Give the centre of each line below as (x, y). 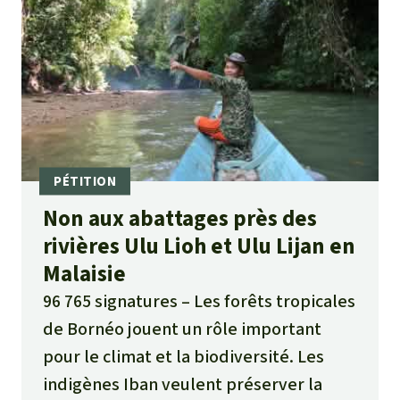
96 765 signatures (110, 302)
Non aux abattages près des (180, 219)
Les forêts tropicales (275, 302)
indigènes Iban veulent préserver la (183, 385)
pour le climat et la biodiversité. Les (183, 357)
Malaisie (84, 274)
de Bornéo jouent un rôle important (182, 329)
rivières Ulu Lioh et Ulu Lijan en (199, 246)
